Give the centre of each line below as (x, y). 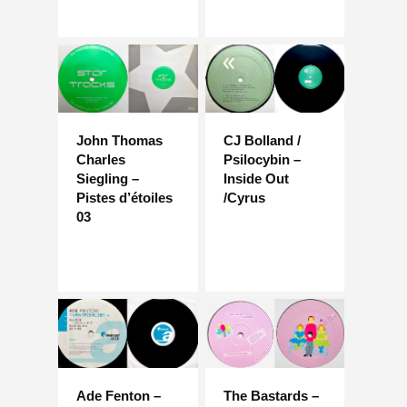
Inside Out (256, 179)
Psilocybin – (262, 160)
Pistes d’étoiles (124, 198)
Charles (101, 160)
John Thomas (119, 141)
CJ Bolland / (262, 141)
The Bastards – (271, 395)
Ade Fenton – (119, 395)
